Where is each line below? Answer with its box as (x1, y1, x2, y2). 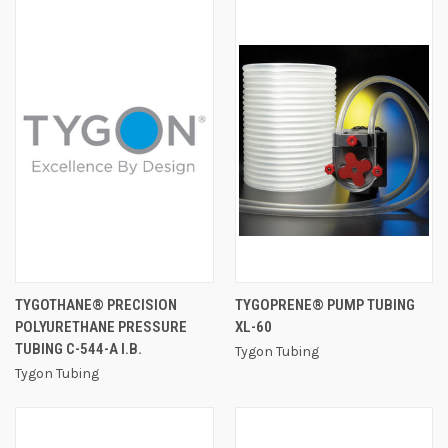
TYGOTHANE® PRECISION (15, 295, 177, 314)
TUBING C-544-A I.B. (15, 339, 142, 358)
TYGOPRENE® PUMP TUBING (234, 295, 415, 314)
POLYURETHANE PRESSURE (15, 317, 187, 336)
